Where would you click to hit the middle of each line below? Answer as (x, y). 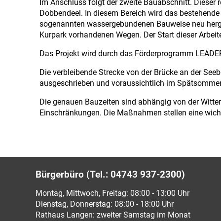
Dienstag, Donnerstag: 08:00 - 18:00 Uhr (105, 204)
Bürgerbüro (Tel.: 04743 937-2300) (110, 174)
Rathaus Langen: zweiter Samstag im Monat (113, 215)
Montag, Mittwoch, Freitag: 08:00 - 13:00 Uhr (112, 193)
